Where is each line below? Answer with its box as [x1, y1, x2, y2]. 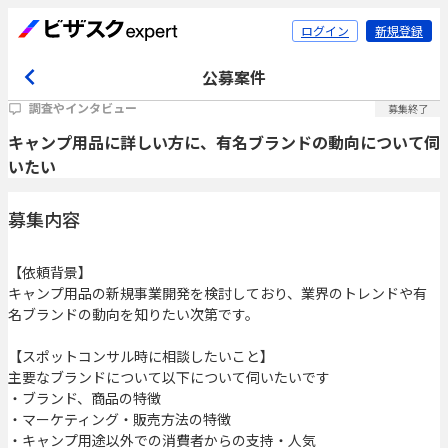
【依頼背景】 [8, 262, 92, 283]
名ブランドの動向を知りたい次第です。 [8, 304, 259, 325]
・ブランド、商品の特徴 [8, 388, 161, 409]
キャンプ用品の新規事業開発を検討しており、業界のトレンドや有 [8, 283, 427, 304]
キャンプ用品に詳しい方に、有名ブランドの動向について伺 [8, 130, 440, 155]
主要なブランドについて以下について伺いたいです [8, 367, 330, 388]
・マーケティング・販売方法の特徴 [8, 409, 231, 430]
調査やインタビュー [26, 98, 137, 116]
